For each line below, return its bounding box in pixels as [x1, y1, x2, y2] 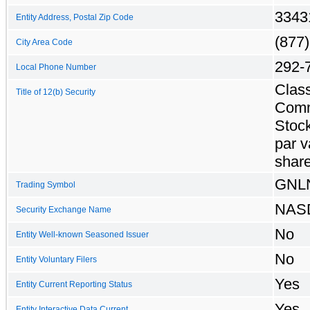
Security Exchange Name [16, 205, 111, 214]
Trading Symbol [16, 180, 75, 189]
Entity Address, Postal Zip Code [16, 12, 134, 21]
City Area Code [16, 37, 73, 46]
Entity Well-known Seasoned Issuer [16, 230, 149, 239]
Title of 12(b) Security [16, 87, 95, 96]
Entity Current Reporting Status [16, 280, 132, 289]
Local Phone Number [16, 62, 96, 71]
